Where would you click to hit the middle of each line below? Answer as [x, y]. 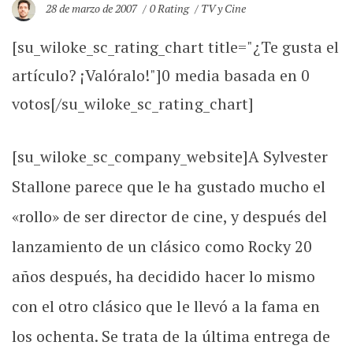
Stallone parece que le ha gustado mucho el [169, 186]
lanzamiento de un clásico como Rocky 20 [162, 246]
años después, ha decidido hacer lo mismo [163, 276]
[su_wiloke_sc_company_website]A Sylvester [170, 156]
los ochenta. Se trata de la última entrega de [171, 336]
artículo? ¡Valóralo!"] [87, 75]
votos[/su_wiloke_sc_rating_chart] [133, 104]
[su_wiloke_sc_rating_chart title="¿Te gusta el [175, 47]
